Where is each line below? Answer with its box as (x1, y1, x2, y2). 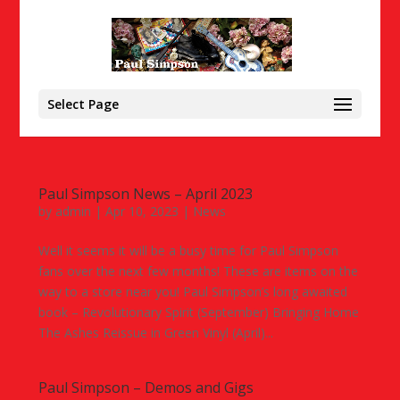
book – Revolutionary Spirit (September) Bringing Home (37, 304, 359, 321)
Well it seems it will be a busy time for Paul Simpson (37, 242, 338, 259)
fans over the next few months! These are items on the (37, 262, 358, 279)
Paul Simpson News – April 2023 (37, 184, 253, 204)
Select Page (46, 96, 119, 112)
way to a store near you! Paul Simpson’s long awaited (37, 283, 347, 300)
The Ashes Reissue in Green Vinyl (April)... (37, 324, 273, 341)
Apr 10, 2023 (104, 203, 179, 220)
